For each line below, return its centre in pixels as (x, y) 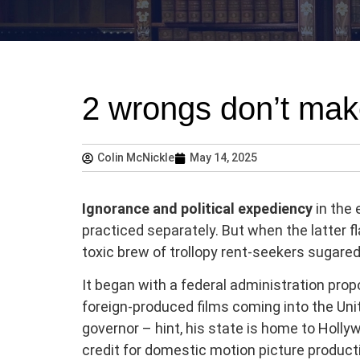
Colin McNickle (136, 157)
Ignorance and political (158, 209)
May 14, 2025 (223, 157)
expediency (275, 209)
